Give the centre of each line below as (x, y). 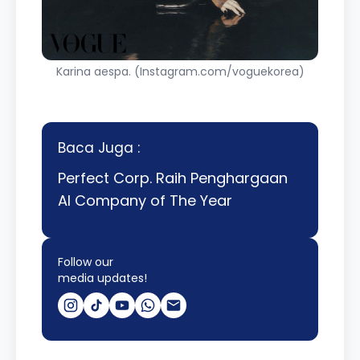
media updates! (102, 278)
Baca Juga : (99, 148)
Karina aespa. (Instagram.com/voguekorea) (180, 72)
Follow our (86, 262)
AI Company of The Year (145, 200)
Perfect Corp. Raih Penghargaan (173, 178)
